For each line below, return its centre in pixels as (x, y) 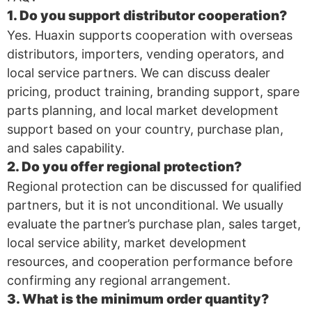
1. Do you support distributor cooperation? (147, 15)
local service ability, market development (127, 242)
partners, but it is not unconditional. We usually (145, 205)
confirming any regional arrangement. (119, 280)
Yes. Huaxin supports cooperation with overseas (150, 35)
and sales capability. (66, 148)
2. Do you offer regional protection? (124, 166)
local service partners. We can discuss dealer (139, 72)
